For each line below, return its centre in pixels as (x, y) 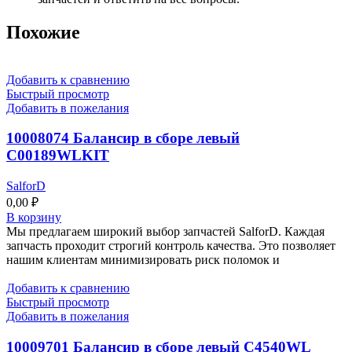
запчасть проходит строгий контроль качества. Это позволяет (171, 246)
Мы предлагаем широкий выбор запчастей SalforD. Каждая (165, 232)
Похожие (43, 32)
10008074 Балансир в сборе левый (123, 138)
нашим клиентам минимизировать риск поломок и (143, 260)
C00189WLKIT (58, 156)
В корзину (34, 218)
